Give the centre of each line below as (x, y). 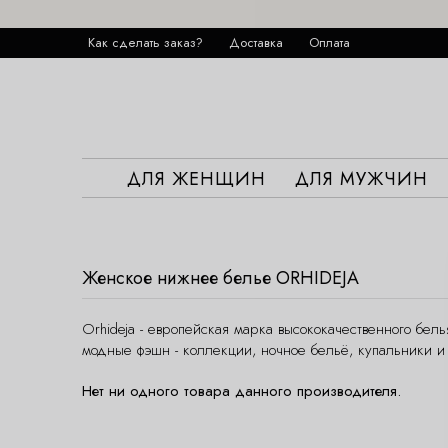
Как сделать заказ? (145, 42)
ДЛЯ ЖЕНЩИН (196, 179)
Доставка (256, 42)
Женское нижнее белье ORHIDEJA (220, 278)
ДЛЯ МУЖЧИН (361, 179)
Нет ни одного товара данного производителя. (241, 391)
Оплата (329, 42)
